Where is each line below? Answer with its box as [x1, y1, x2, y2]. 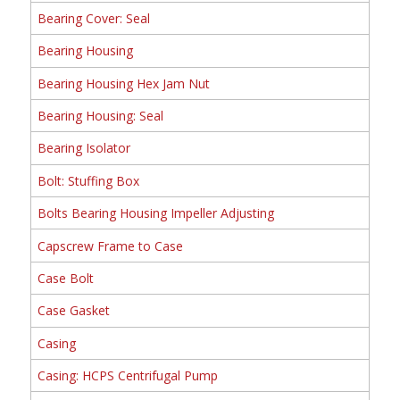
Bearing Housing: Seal [37, 107, 163, 125]
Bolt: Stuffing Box [37, 171, 139, 189]
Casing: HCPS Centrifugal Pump [37, 367, 218, 385]
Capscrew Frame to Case [37, 237, 183, 254]
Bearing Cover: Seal [37, 9, 150, 27]
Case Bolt [37, 269, 94, 287]
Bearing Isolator [37, 139, 130, 157]
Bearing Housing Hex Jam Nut [37, 74, 210, 92]
